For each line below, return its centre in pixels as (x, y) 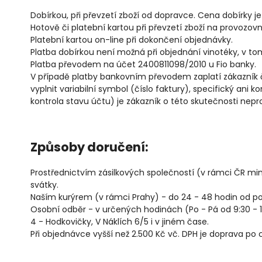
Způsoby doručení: (89, 147)
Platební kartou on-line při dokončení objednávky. (132, 39)
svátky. (44, 185)
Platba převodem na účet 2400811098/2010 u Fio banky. (143, 64)
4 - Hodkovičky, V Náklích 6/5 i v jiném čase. (120, 221)
